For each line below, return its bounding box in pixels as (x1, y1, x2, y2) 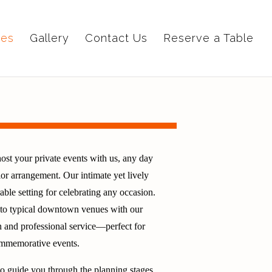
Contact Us (85, 32, 148, 44)
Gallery (30, 32, 69, 44)
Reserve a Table (163, 32, 254, 44)
